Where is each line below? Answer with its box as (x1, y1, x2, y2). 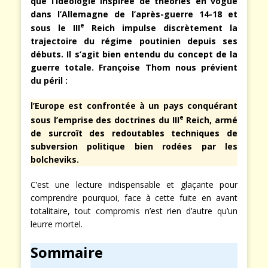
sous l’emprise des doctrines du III (31, 114, 179, 126)
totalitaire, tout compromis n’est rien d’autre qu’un (31, 205, 237, 217)
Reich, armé (183, 114, 238, 126)
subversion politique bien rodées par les (31, 141, 237, 153)
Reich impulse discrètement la (84, 22, 237, 34)
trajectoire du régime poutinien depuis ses (31, 35, 237, 47)
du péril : (31, 75, 68, 87)
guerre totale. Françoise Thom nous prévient (31, 62, 237, 74)
